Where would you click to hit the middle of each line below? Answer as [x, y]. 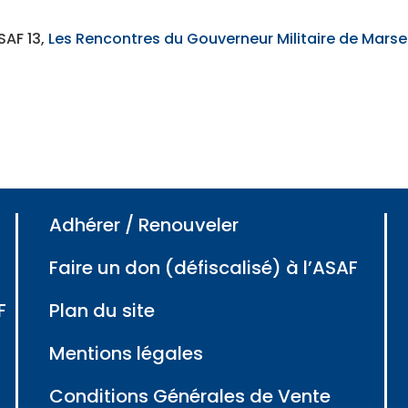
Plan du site [102, 311]
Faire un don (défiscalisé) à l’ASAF [203, 268]
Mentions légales [126, 354]
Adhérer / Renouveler [143, 225]
